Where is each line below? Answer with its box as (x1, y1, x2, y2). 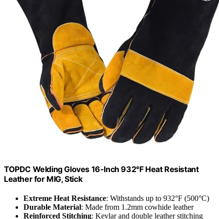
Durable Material (23, 203, 81, 212)
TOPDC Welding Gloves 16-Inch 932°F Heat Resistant (4, 164, 199, 174)
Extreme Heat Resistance (23, 194, 106, 203)
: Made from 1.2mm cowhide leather (81, 203, 194, 212)
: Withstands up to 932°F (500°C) (106, 194, 209, 203)
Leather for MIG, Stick (4, 174, 83, 184)
